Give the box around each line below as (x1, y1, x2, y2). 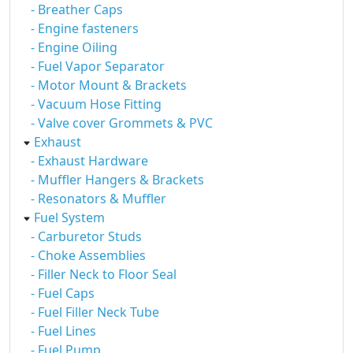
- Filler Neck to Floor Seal (31, 266, 176, 283)
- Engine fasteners (31, 20, 139, 37)
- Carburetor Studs (31, 228, 142, 245)
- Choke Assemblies (31, 247, 146, 264)
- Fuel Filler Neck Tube (31, 303, 159, 321)
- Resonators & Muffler (31, 190, 166, 207)
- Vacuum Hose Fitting (31, 95, 162, 113)
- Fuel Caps (31, 284, 95, 302)
